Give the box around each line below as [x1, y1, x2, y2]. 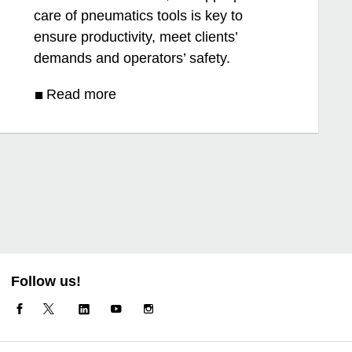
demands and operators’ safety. [34, 50, 231, 67]
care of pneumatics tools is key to [34, 8, 244, 24]
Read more [46, 86, 117, 103]
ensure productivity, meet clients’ [34, 29, 238, 46]
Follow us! [11, 273, 82, 289]
